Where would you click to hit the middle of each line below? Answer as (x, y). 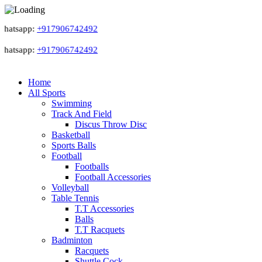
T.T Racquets (100, 230)
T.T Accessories (104, 208)
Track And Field (82, 114)
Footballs (92, 166)
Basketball (71, 135)
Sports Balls (74, 145)
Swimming (72, 103)
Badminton (72, 240)
